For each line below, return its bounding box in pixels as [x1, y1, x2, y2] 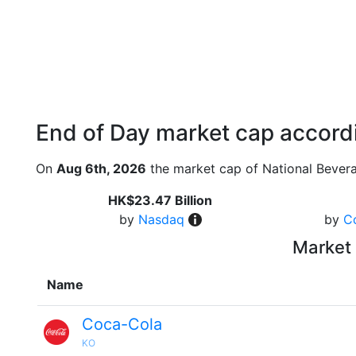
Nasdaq [137, 211, 184, 227]
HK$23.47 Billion [108, 192, 213, 208]
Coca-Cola [82, 315, 162, 334]
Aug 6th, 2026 [56, 161, 146, 176]
